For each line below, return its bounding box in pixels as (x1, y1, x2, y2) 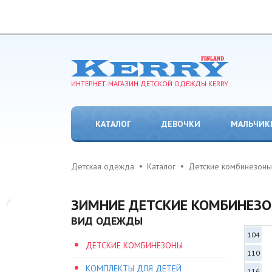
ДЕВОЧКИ (161, 118, 200, 129)
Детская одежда (71, 161, 134, 172)
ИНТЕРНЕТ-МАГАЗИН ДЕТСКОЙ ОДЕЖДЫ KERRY (71, 79, 228, 88)
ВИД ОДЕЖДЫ (71, 214, 143, 228)
